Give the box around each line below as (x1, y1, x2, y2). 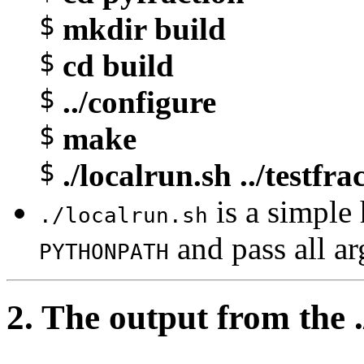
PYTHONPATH (39, 238, 169, 264)
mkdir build (63, 11, 226, 46)
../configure (63, 84, 216, 119)
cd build (63, 47, 174, 83)
